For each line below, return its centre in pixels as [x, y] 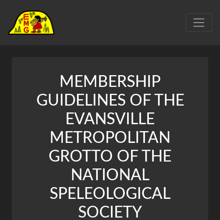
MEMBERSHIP [110, 82]
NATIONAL [110, 176]
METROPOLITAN [110, 138]
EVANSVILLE [110, 120]
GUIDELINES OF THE [110, 101]
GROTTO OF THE [110, 157]
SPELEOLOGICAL [110, 194]
